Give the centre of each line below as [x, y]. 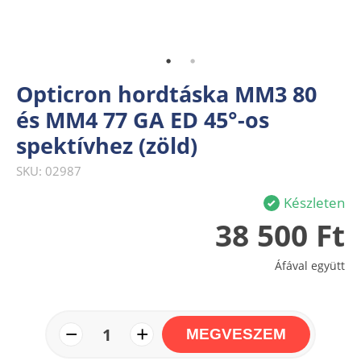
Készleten [314, 203]
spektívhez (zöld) [107, 146]
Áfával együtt [310, 266]
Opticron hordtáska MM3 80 [166, 94]
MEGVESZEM [236, 334]
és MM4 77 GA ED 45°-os [143, 120]
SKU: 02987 [49, 171]
